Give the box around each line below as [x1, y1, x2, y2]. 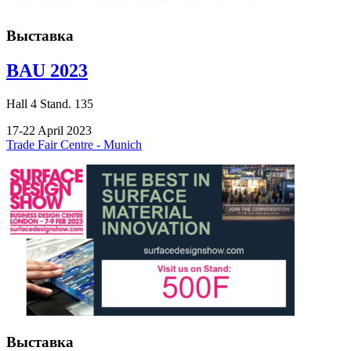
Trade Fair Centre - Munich [6, 137, 142, 151]
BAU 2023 [6, 60, 88, 81]
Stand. [37, 96, 71, 110]
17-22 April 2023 [6, 123, 92, 137]
